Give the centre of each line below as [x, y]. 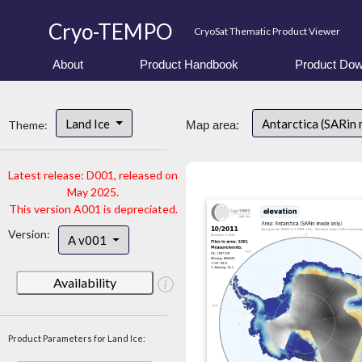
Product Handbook [189, 64]
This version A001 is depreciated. [93, 209]
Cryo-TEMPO [111, 32]
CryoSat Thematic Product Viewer [267, 31]
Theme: [28, 125]
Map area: [213, 125]
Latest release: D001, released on [93, 175]
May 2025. [93, 192]
